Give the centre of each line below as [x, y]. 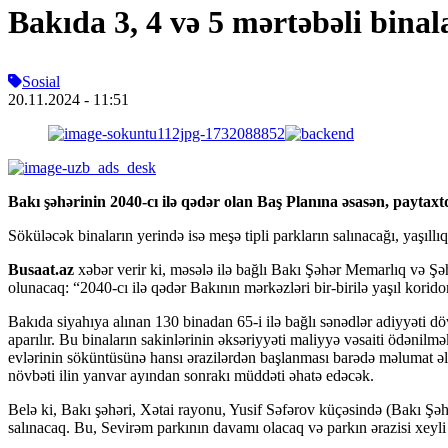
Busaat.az [41, 269]
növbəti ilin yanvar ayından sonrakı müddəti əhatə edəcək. [191, 375]
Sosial [41, 81]
